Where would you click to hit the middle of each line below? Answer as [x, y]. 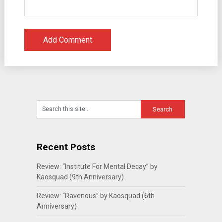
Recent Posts [66, 147]
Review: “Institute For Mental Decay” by [97, 166]
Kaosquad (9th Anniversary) [80, 177]
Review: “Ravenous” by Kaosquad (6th [95, 195]
